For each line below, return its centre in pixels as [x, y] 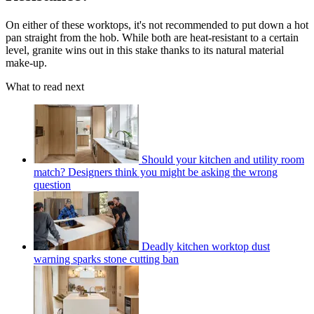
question [52, 185]
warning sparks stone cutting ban [106, 259]
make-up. [28, 63]
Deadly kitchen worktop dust [206, 247]
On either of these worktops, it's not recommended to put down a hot [157, 25]
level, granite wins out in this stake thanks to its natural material [145, 50]
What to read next [45, 87]
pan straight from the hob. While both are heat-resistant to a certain [152, 38]
